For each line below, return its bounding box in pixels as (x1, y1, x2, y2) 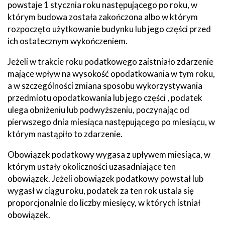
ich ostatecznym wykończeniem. (8, 35, 128, 46)
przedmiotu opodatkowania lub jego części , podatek (8, 92, 202, 103)
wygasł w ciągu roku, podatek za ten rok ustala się (8, 185, 194, 196)
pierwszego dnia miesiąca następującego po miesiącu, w (8, 116, 215, 127)
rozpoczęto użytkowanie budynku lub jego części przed (8, 23, 211, 34)
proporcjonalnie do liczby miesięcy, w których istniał (8, 197, 200, 208)
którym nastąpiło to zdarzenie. (8, 128, 123, 139)
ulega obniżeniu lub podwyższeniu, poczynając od (8, 104, 189, 115)
